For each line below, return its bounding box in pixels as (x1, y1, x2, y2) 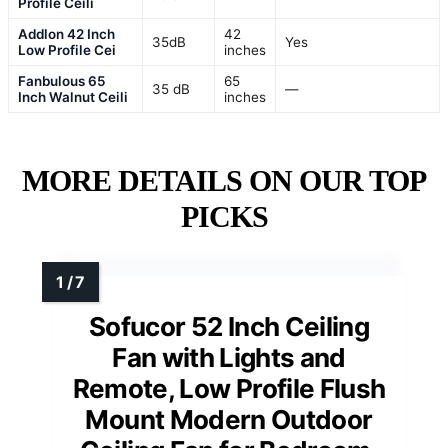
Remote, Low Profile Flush (72, 373, 386, 405)
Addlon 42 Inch (18, 26, 115, 43)
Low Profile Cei (18, 42, 116, 59)
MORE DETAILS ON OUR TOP (22, 164, 426, 198)
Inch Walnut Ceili (18, 89, 128, 106)
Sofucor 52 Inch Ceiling (88, 311, 370, 343)
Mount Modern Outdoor (85, 404, 373, 436)
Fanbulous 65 (18, 73, 106, 90)
